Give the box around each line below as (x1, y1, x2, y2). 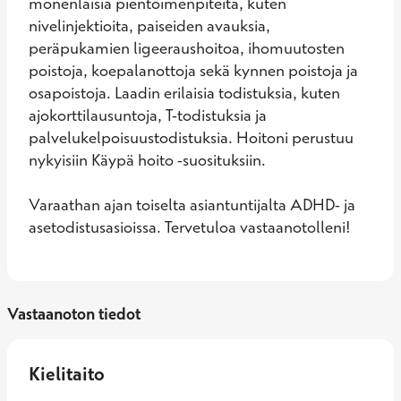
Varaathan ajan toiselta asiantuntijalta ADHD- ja (29, 194, 355, 215)
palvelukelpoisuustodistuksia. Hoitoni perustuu (29, 127, 354, 148)
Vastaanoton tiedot (7, 303, 141, 324)
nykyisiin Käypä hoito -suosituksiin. (29, 149, 269, 170)
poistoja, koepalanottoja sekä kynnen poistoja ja (29, 60, 358, 81)
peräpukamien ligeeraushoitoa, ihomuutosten (29, 38, 345, 58)
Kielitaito (29, 362, 105, 385)
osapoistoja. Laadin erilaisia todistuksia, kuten (29, 82, 340, 103)
